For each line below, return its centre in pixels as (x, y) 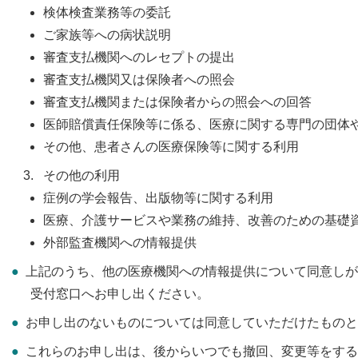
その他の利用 (82, 175)
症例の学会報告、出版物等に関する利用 (158, 197)
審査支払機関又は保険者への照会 (139, 79)
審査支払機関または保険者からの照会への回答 (177, 101)
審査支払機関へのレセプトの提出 (139, 57)
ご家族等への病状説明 (107, 34)
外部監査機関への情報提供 (120, 242)
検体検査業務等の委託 (107, 12)
